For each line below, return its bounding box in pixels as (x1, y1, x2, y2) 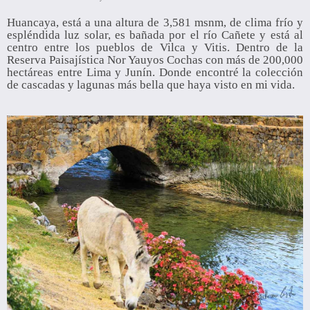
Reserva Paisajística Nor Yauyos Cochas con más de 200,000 (7, 53, 303, 67)
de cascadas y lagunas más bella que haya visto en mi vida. (7, 78, 295, 92)
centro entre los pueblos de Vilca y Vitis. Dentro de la (7, 41, 303, 55)
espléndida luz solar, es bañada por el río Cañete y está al (7, 28, 303, 42)
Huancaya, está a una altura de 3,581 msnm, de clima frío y (7, 16, 303, 30)
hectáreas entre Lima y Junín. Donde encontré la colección (7, 66, 303, 80)
